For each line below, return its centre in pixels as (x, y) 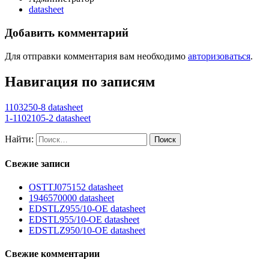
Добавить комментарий (67, 33)
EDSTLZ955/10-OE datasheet (87, 209)
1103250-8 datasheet (44, 107)
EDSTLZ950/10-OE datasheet (87, 231)
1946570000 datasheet (71, 198)
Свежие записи (37, 163)
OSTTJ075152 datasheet (76, 187)
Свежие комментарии (52, 254)
